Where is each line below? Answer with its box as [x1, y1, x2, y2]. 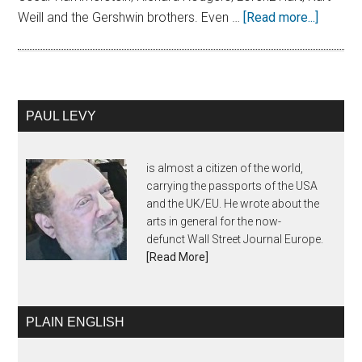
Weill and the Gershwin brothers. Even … [18, 10, 244, 25]
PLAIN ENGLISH [26, 315, 125, 329]
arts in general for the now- [146, 215, 282, 228]
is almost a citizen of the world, [146, 162, 304, 175]
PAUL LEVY [26, 109, 97, 123]
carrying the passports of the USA [146, 179, 318, 192]
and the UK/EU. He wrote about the [146, 197, 320, 210]
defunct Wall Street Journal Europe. [146, 233, 324, 246]
